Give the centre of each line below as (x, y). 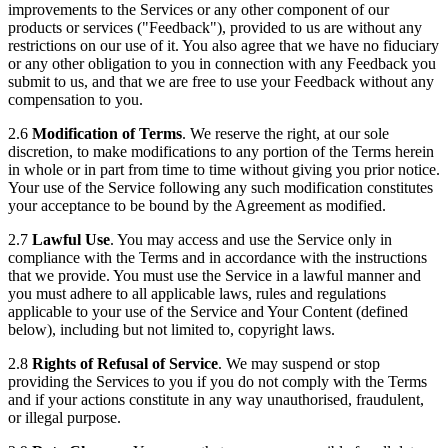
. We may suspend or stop (299, 363)
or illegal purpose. (64, 417)
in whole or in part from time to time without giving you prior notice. (224, 169)
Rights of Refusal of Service (125, 363)
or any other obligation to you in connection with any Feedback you (222, 63)
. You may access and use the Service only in (251, 239)
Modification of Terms (107, 133)
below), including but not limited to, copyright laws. (171, 329)
